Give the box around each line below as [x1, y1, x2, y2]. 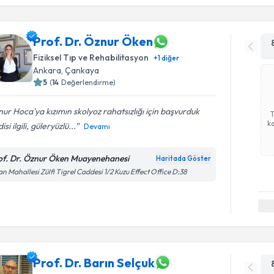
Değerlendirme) [61, 77, 116, 87]
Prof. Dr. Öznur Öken [33, 34, 154, 49]
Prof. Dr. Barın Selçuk [33, 254, 155, 270]
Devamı [84, 121, 111, 131]
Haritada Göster [156, 154, 212, 163]
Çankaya [65, 64, 100, 76]
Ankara [33, 64, 62, 76]
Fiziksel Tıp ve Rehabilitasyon [33, 51, 149, 63]
